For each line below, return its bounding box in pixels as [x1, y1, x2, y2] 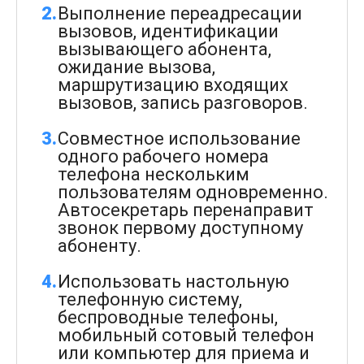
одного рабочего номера [58, 146, 269, 167]
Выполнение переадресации [58, 3, 302, 24]
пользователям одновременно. [58, 182, 328, 202]
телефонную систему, [58, 289, 242, 310]
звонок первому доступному [58, 218, 303, 238]
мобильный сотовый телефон [58, 325, 314, 345]
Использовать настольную [58, 271, 289, 292]
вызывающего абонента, [58, 39, 271, 59]
